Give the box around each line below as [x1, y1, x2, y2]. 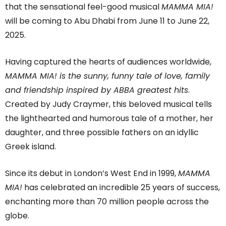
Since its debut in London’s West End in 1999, [5, 167, 178, 180]
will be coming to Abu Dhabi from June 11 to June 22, [5, 15, 209, 27]
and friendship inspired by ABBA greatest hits [5, 84, 188, 96]
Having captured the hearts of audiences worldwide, [5, 56, 211, 68]
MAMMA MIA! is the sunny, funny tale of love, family [5, 70, 210, 82]
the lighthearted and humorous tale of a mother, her [5, 112, 213, 125]
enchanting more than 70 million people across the [5, 196, 209, 208]
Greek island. [5, 141, 56, 153]
